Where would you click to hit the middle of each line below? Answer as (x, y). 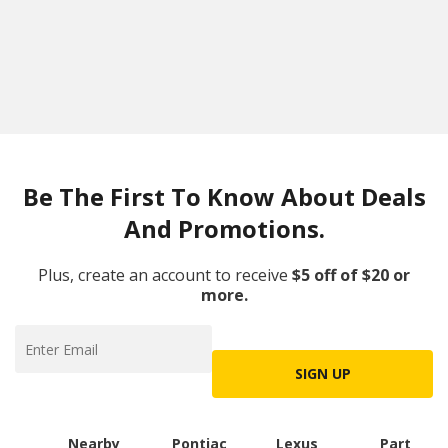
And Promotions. (224, 228)
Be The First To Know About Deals (224, 196)
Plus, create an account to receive (163, 275)
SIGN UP (322, 373)
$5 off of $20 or (351, 275)
